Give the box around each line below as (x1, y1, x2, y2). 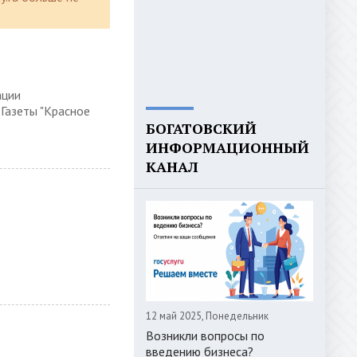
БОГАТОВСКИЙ (146, 119, 257, 138)
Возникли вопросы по (146, 328, 265, 343)
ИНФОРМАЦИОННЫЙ (146, 138, 309, 157)
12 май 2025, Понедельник (146, 309, 269, 323)
